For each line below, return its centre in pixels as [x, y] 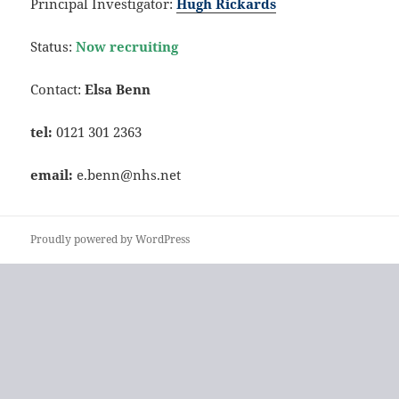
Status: [52, 46]
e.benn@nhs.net [127, 174]
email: [52, 174]
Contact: [58, 89]
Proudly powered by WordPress [110, 240]
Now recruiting [127, 46]
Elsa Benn [118, 89]
